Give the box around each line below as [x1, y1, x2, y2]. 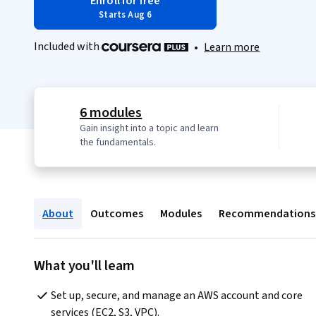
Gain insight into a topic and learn [79, 121, 219, 136]
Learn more [204, 39, 260, 56]
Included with [34, 39, 102, 54]
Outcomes [90, 206, 143, 222]
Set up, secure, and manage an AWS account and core [51, 288, 303, 304]
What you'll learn [34, 256, 135, 276]
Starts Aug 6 [99, 8, 152, 21]
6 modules [79, 103, 142, 123]
